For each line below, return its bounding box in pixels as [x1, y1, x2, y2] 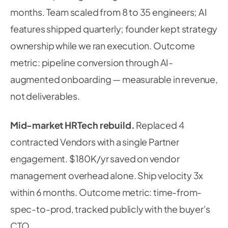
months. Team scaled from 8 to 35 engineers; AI [10, 6, 207, 18]
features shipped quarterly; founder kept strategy [10, 23, 218, 35]
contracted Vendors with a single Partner [10, 136, 179, 148]
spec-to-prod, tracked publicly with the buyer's [10, 203, 210, 215]
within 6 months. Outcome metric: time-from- [10, 186, 202, 198]
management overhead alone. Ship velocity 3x [10, 169, 204, 181]
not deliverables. [10, 90, 80, 102]
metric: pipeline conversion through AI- [10, 56, 173, 68]
